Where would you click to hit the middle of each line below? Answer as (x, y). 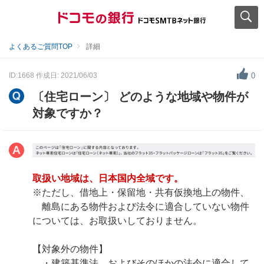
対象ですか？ (68, 113)
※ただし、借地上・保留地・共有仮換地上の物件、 (141, 192)
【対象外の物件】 (70, 249)
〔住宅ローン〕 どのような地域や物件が (140, 97)
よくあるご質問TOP (41, 47)
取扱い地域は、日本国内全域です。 (108, 178)
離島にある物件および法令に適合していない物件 (141, 206)
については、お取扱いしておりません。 (117, 220)
